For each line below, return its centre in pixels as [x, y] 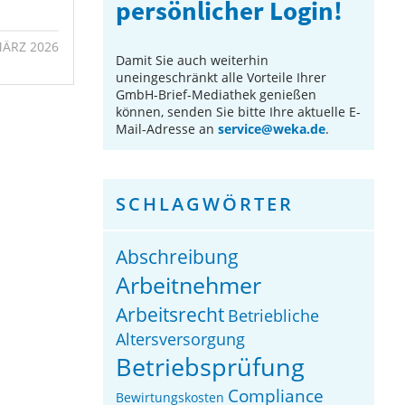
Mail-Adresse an [167, 128]
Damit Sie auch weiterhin [193, 60]
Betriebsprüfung [211, 366]
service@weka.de [272, 128]
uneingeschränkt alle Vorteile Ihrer [221, 77]
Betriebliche [274, 315]
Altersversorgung [181, 339]
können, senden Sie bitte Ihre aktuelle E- [239, 111]
